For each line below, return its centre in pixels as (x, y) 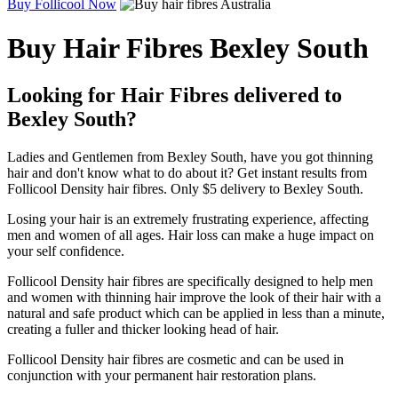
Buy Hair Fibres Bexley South (188, 48)
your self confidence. (66, 251)
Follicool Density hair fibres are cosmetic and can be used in (175, 359)
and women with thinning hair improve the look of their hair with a (194, 297)
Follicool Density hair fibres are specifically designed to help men (190, 281)
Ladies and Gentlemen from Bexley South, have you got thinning (190, 156)
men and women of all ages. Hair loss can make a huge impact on (191, 235)
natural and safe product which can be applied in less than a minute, (196, 313)
